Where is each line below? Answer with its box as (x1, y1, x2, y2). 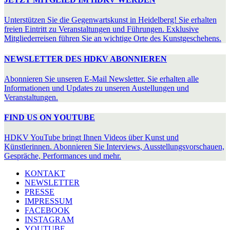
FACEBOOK (25, 206, 70, 215)
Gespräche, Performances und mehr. (4, 151, 121, 161)
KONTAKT (25, 169, 65, 178)
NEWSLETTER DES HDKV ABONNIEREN (4, 54, 167, 63)
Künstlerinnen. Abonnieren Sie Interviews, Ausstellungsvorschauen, (4, 142, 224, 151)
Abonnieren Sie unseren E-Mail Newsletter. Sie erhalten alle (4, 74, 199, 83)
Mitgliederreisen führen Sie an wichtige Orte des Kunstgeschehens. (4, 34, 221, 43)
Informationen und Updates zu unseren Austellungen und (4, 83, 189, 92)
